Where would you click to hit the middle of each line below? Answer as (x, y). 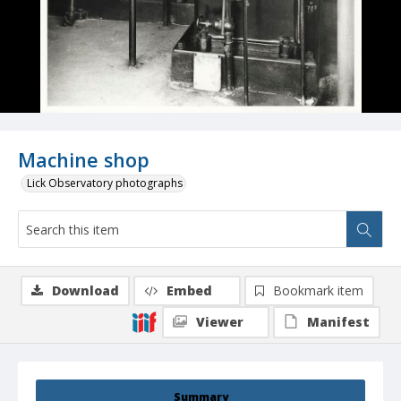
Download (85, 291)
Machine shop (84, 160)
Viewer (220, 322)
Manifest (338, 322)
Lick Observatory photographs (105, 183)
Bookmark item (318, 291)
